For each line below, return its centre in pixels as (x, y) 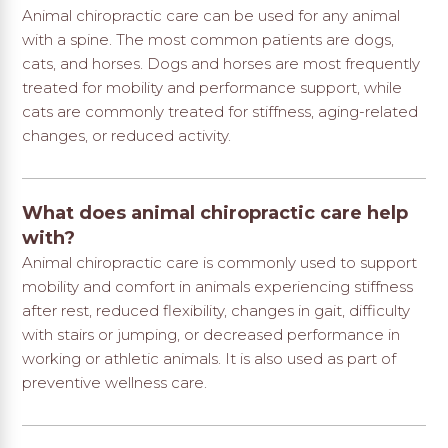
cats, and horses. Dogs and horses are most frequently (221, 63)
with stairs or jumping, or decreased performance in (211, 335)
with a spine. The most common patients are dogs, (208, 39)
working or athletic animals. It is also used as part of (209, 359)
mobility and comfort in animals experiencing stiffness (218, 287)
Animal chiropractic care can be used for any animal (211, 15)
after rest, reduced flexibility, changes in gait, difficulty (216, 311)
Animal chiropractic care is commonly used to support (220, 263)
